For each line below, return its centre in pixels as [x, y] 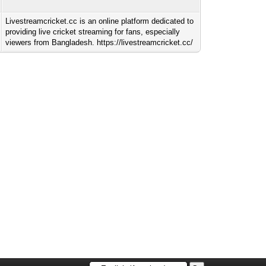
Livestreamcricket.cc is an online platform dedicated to [100, 21]
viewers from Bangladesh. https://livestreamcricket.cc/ [99, 42]
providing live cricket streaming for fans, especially [93, 32]
